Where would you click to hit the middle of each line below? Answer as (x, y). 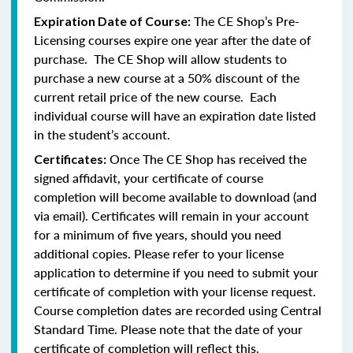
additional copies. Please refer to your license (159, 253)
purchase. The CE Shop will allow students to (160, 58)
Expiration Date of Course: (112, 20)
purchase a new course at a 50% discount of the (167, 77)
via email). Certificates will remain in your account (171, 215)
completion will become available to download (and (175, 196)
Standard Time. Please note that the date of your (168, 329)
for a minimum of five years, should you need (158, 234)
